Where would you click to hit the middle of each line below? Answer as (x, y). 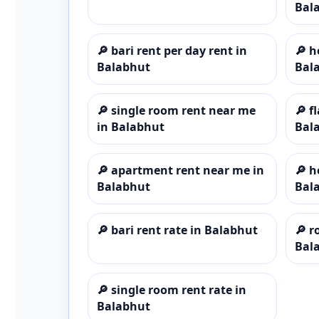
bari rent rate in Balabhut (184, 230)
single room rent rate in (179, 289)
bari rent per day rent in (179, 50)
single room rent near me (183, 110)
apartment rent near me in (188, 170)
